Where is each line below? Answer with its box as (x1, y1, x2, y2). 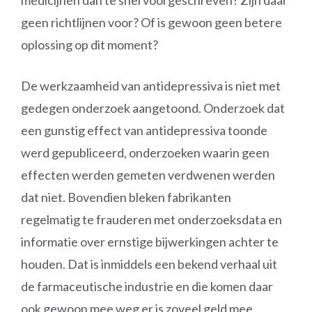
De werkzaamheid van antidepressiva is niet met (21, 78, 281, 93)
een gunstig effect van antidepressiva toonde (21, 123, 267, 138)
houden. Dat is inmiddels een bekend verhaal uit (21, 256, 277, 272)
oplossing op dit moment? (21, 37, 158, 52)
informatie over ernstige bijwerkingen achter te (21, 234, 279, 249)
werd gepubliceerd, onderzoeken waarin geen (21, 145, 270, 160)
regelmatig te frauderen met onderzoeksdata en (21, 212, 282, 227)
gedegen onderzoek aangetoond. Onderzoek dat (21, 100, 285, 116)
